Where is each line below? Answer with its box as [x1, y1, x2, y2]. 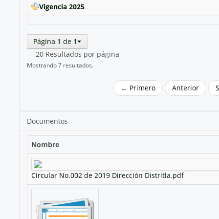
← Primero [121, 83, 156, 93]
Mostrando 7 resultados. [26, 61, 93, 69]
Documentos [26, 116, 68, 126]
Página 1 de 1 [33, 37, 77, 46]
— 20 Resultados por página [26, 49, 119, 59]
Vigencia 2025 [39, 2, 85, 12]
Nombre [31, 140, 59, 150]
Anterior [172, 83, 199, 93]
